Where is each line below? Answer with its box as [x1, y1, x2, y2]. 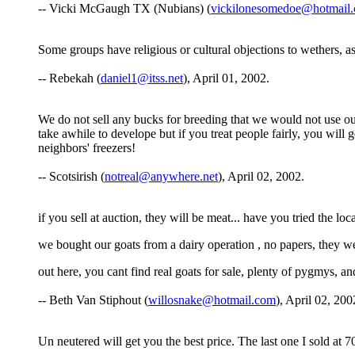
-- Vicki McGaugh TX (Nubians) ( [38, 2, 211, 16]
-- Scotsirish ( [38, 170, 105, 184]
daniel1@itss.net [101, 71, 183, 86]
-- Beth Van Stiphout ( [38, 293, 148, 307]
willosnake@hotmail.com [148, 293, 276, 307]
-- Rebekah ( [38, 71, 101, 86]
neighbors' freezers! [38, 141, 136, 155]
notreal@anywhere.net [105, 170, 218, 184]
